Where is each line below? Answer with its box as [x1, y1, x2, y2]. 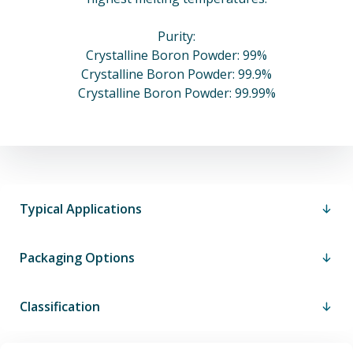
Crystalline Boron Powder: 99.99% [77, 84, 276, 102]
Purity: [158, 28, 195, 45]
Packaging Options [20, 249, 135, 266]
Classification [20, 298, 100, 315]
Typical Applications [20, 200, 142, 217]
